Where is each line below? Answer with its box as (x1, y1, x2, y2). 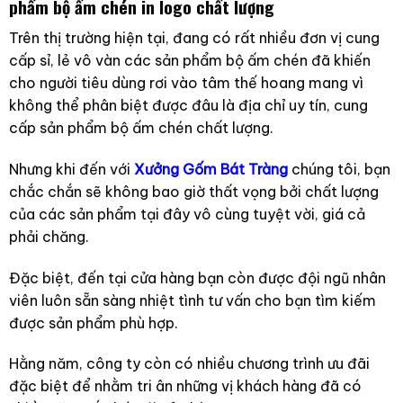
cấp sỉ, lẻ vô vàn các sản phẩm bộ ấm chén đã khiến (8, 51, 371, 70)
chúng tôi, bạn (287, 159, 390, 178)
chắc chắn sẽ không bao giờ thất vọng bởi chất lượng (8, 182, 379, 201)
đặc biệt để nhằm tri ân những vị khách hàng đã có (8, 377, 362, 396)
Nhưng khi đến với (8, 159, 134, 178)
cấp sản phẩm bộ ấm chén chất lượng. (8, 119, 273, 138)
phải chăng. (8, 227, 89, 246)
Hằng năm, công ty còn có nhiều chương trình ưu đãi (8, 354, 370, 373)
